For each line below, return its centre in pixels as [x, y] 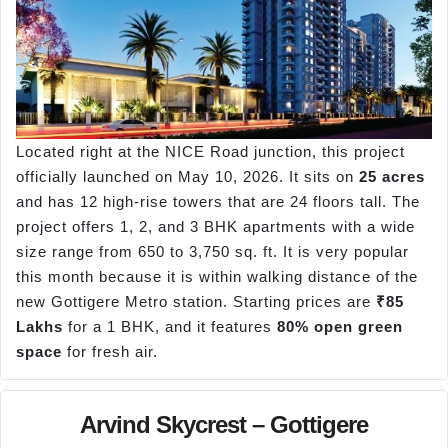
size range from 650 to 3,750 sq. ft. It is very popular [212, 252]
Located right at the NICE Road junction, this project [210, 152]
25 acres [392, 177]
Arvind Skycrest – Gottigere [224, 424]
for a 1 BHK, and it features [170, 327]
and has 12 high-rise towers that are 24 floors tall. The [218, 202]
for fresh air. [110, 352]
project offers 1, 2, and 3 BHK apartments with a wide [215, 227]
